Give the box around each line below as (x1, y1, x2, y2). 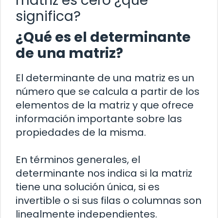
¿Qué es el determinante (16, 27, 191, 47)
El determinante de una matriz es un (16, 71, 194, 85)
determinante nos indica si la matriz (16, 166, 192, 180)
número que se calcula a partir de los (16, 84, 200, 98)
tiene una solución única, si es (16, 180, 160, 194)
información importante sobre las (16, 111, 182, 126)
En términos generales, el (16, 152, 140, 166)
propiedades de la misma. (16, 125, 146, 139)
